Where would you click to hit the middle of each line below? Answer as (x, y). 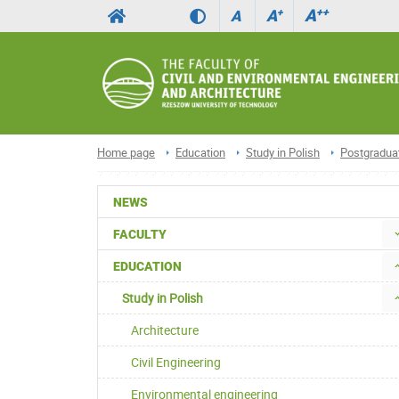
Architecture (165, 330)
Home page (126, 152)
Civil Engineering (176, 362)
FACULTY (140, 235)
